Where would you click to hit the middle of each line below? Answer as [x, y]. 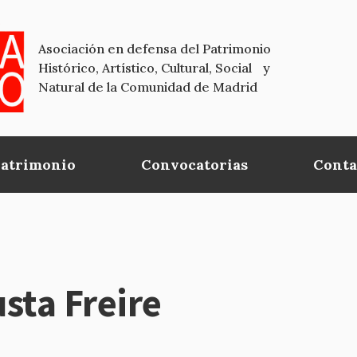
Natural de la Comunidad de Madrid [148, 87]
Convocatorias [195, 164]
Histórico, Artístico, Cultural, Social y [154, 68]
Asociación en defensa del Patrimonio [155, 49]
